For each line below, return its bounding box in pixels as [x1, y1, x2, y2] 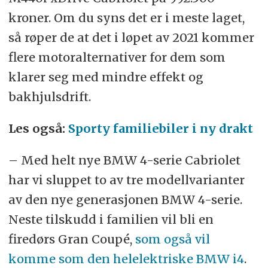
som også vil [135, 231, 210, 246]
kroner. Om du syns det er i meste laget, [8, 10, 245, 25]
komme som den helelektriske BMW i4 [8, 251, 244, 266]
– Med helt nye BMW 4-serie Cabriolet [8, 152, 240, 167]
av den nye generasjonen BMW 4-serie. [8, 191, 242, 207]
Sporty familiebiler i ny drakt [68, 120, 253, 136]
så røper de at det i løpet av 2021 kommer [8, 29, 254, 45]
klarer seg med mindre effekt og [8, 69, 203, 84]
